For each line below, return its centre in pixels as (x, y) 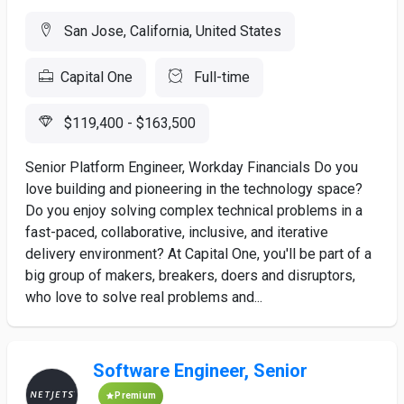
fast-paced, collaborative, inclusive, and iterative (177, 232)
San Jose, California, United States (171, 31)
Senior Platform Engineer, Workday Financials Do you (192, 167)
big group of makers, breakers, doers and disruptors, (190, 275)
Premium (136, 395)
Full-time (220, 77)
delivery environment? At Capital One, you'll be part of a (198, 254)
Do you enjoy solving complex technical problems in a (194, 211)
